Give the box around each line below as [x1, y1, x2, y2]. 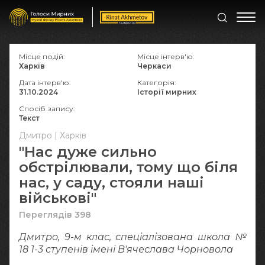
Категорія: [137, 78, 176, 87]
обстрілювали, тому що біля [19, 159, 238, 176]
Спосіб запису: [19, 104, 75, 113]
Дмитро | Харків [19, 130, 86, 141]
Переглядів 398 [19, 209, 91, 220]
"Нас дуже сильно [19, 143, 157, 160]
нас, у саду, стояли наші [19, 174, 204, 191]
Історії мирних [137, 88, 196, 96]
